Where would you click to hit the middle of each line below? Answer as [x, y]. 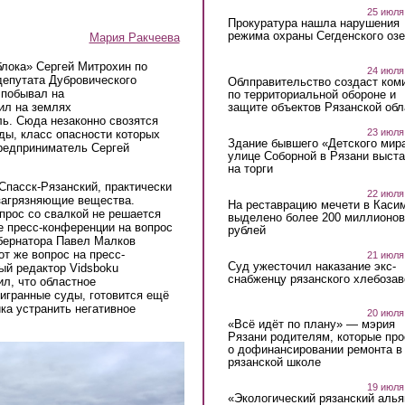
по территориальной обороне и [311, 94]
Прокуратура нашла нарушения [313, 23]
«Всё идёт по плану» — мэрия [311, 325]
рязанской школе [274, 363]
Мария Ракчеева [134, 38]
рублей [246, 230]
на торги [250, 168]
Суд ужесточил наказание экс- [311, 266]
